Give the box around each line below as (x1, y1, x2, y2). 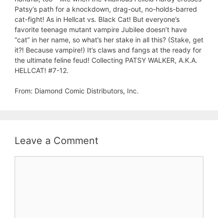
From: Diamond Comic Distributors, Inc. (15, 87, 139, 95)
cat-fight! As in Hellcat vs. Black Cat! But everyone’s (15, 15, 180, 23)
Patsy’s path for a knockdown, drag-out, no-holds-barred (15, 5, 197, 13)
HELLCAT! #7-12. (15, 66, 69, 74)
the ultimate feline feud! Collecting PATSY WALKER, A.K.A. (15, 56, 198, 64)
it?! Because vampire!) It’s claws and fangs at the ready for (15, 46, 201, 54)
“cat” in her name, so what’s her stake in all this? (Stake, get (15, 36, 203, 44)
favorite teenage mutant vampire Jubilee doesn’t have (15, 25, 187, 34)
